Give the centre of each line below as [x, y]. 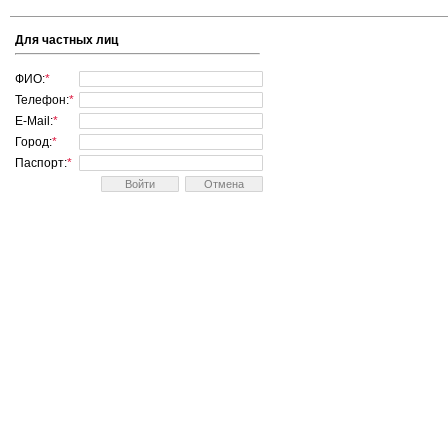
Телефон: [42, 100]
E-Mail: [34, 121]
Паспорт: [41, 163]
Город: [33, 142]
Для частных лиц [66, 40]
